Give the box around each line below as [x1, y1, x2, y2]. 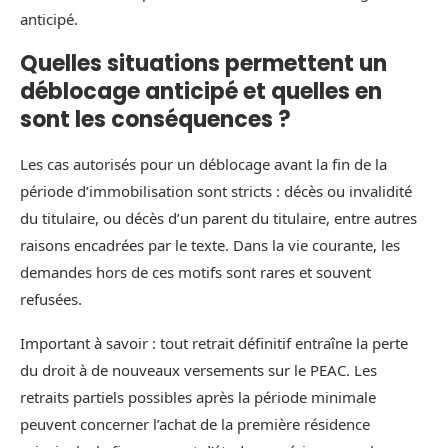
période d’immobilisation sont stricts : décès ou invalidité [20, 181, 412, 202]
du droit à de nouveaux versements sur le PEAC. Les [20, 360, 377, 381]
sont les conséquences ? [20, 104, 291, 136]
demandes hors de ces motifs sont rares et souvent [20, 262, 371, 283]
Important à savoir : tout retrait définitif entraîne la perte [20, 333, 408, 354]
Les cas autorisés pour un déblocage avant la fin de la [20, 154, 387, 175]
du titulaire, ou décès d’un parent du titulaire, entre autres [20, 208, 417, 229]
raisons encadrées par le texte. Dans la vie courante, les [20, 235, 400, 256]
